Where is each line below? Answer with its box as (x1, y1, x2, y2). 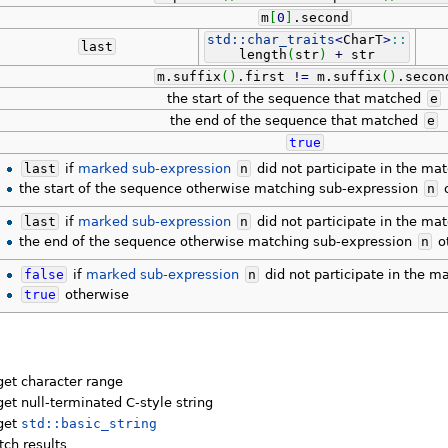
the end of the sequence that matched (169, 112, 422, 128)
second (300, 9, 349, 25)
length (207, 46, 287, 62)
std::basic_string (21, 415, 157, 431)
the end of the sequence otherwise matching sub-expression (19, 234, 417, 250)
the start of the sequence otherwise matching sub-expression (19, 181, 423, 197)
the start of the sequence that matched (166, 90, 425, 106)
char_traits (247, 31, 335, 47)
